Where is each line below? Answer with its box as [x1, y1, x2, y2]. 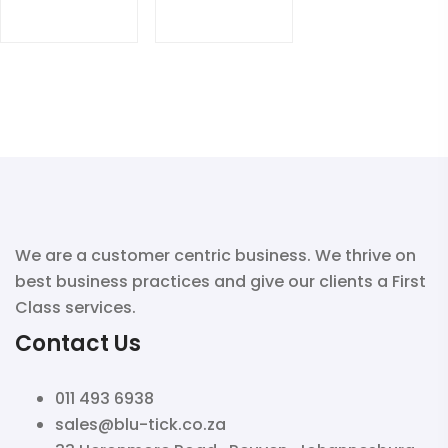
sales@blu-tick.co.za [55, 412, 226, 436]
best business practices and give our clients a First [15, 269, 426, 293]
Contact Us [15, 327, 141, 359]
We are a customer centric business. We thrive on [15, 243, 416, 267]
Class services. [15, 295, 136, 319]
